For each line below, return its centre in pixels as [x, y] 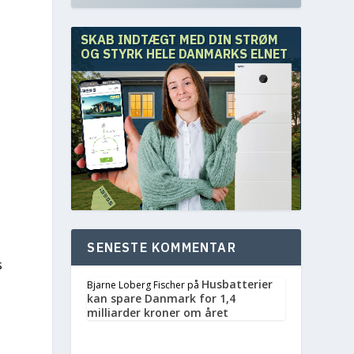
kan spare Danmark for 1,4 [162, 298]
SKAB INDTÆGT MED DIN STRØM [179, 39]
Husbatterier [237, 284]
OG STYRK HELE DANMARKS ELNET [184, 53]
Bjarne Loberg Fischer [136, 285]
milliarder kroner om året [158, 313]
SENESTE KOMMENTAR [162, 247]
